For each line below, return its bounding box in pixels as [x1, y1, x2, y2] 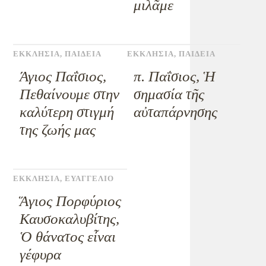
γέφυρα [20, 246, 62, 262]
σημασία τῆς [133, 86, 204, 102]
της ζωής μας [20, 122, 96, 138]
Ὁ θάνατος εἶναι [20, 229, 116, 245]
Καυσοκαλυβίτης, [20, 211, 120, 227]
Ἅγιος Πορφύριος [20, 193, 122, 209]
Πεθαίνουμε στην [20, 86, 120, 102]
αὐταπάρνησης [133, 104, 217, 120]
